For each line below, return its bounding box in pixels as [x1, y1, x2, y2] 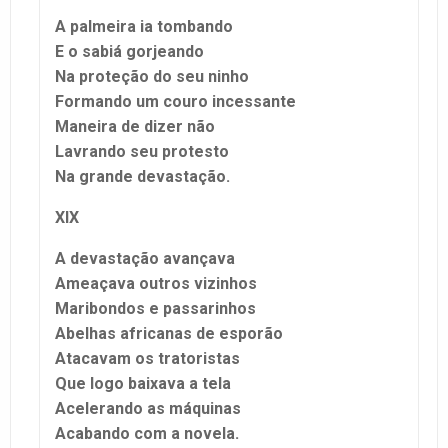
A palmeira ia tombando [55, 16, 233, 36]
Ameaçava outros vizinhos [55, 273, 257, 293]
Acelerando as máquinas [55, 398, 241, 418]
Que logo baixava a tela [55, 373, 231, 393]
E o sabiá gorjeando [55, 41, 204, 61]
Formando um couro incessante [55, 91, 296, 111]
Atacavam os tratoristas [55, 348, 240, 368]
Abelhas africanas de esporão [55, 323, 283, 343]
